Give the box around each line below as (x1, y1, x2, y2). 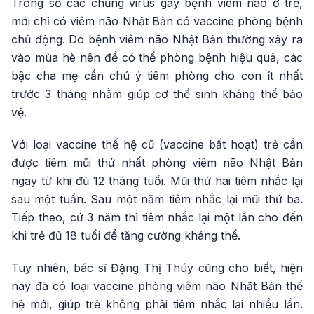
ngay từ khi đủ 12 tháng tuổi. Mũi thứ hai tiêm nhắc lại (11, 174, 303, 188)
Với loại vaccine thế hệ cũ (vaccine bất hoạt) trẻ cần (11, 137, 303, 151)
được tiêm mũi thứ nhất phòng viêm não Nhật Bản (11, 156, 303, 170)
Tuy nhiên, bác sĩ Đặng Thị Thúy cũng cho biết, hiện (11, 261, 303, 275)
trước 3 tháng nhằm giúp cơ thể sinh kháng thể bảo (11, 87, 303, 101)
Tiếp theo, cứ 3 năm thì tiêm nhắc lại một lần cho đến (11, 210, 303, 224)
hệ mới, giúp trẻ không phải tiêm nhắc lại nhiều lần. (11, 297, 303, 311)
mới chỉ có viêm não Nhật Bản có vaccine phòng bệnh (11, 14, 303, 28)
